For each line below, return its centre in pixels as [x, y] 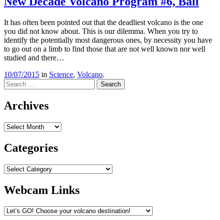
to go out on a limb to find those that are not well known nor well [105, 49]
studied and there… [34, 58]
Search [14, 83]
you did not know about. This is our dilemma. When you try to [101, 31]
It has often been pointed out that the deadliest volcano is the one [104, 22]
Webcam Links [42, 190]
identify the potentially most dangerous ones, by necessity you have [108, 40]
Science [61, 74]
